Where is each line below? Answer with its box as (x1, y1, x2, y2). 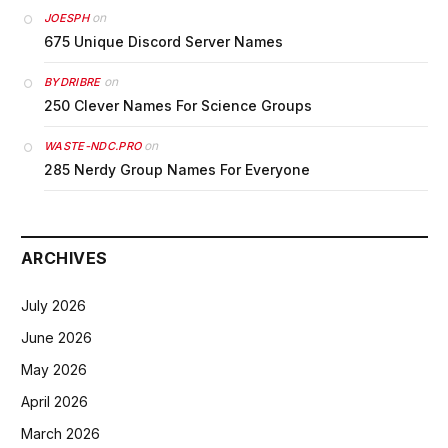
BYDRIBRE (44, 75, 101, 90)
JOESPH (44, 11, 89, 26)
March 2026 (21, 425, 100, 443)
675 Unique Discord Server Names (44, 33, 283, 51)
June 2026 (21, 329, 92, 347)
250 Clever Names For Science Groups (44, 97, 312, 115)
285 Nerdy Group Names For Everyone (44, 161, 310, 179)
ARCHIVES (21, 248, 108, 269)
